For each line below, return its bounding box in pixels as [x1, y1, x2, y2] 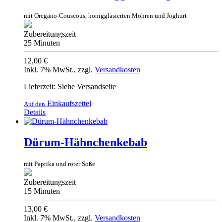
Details [24, 108, 46, 116]
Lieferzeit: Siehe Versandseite [24, 82, 116, 91]
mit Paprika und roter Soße [24, 160, 95, 167]
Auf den [24, 100, 45, 108]
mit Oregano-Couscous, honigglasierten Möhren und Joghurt [24, 11, 187, 19]
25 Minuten [24, 38, 60, 47]
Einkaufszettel [45, 99, 91, 108]
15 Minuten [24, 186, 60, 195]
